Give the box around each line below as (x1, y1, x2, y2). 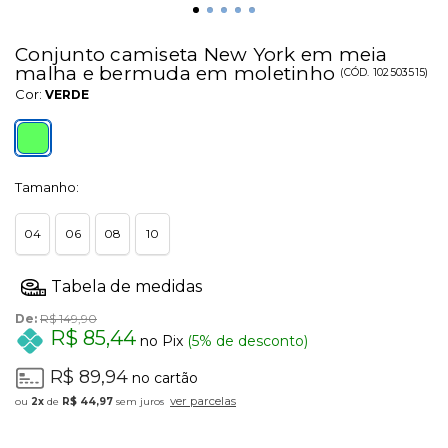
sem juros (113, 394, 164, 408)
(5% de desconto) (183, 331, 308, 350)
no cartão (128, 368, 198, 387)
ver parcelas (170, 393, 236, 408)
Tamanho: (15, 179, 79, 196)
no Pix (136, 331, 183, 350)
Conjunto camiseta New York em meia (15, 43, 388, 67)
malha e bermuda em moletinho (15, 62, 341, 86)
